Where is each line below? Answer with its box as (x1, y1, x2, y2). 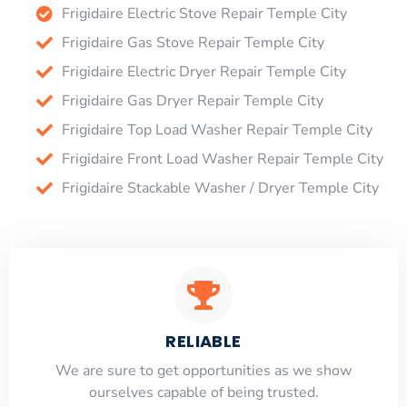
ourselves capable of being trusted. (88, 382, 319, 402)
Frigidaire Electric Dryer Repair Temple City (61, 61, 346, 82)
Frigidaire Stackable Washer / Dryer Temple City (61, 177, 379, 198)
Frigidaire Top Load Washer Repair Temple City (61, 119, 372, 140)
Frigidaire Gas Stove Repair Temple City (61, 32, 324, 53)
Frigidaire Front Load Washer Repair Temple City (61, 148, 383, 169)
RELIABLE (165, 329, 242, 352)
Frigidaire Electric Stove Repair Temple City (61, 3, 347, 24)
